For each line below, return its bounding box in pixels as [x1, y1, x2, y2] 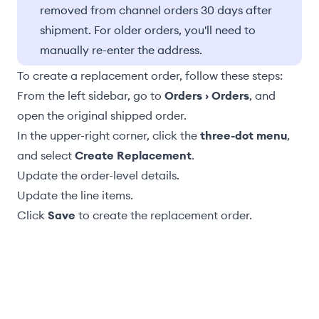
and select [17, 148, 75, 162]
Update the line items [17, 188, 130, 202]
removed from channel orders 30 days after [40, 3, 272, 17]
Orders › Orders [164, 88, 249, 103]
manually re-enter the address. [40, 43, 202, 57]
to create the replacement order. [75, 208, 252, 222]
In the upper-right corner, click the [17, 128, 200, 142]
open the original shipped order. [17, 108, 187, 122]
